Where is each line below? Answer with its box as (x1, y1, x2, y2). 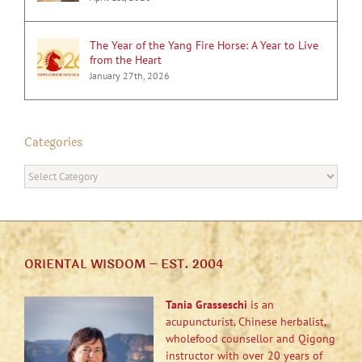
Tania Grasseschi (166, 297, 247, 312)
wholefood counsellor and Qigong (166, 330, 335, 346)
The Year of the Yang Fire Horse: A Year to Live (90, 37, 318, 53)
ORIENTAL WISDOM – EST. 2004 (24, 255, 223, 274)
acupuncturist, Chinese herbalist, (166, 314, 326, 329)
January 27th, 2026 (90, 69, 170, 82)
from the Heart (90, 52, 162, 67)
